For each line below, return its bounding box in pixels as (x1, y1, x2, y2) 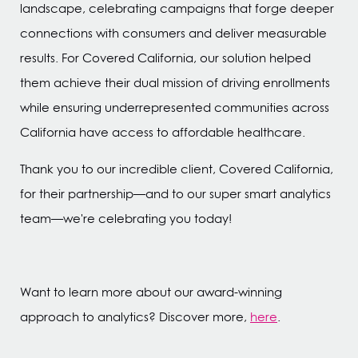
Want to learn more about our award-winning (20, 284, 282, 300)
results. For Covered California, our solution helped (20, 50, 311, 66)
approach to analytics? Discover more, (20, 308, 250, 325)
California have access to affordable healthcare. (20, 124, 305, 141)
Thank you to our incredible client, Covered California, (20, 161, 333, 177)
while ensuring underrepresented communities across (20, 99, 329, 116)
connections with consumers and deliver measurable (20, 25, 327, 42)
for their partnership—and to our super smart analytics (20, 185, 331, 202)
